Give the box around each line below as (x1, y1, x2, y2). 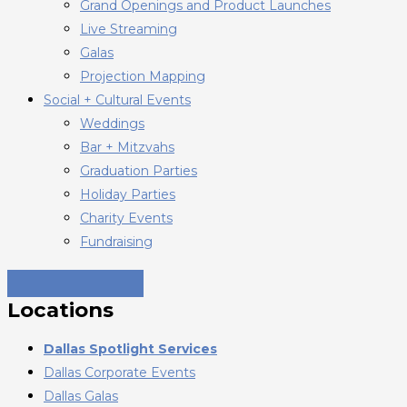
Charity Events (80, 209, 173, 226)
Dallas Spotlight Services (44, 340, 217, 357)
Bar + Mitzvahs (80, 138, 174, 155)
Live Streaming (80, 20, 177, 37)
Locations (7, 296, 114, 323)
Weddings (80, 114, 144, 132)
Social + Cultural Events (44, 91, 191, 108)
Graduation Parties (80, 162, 197, 179)
